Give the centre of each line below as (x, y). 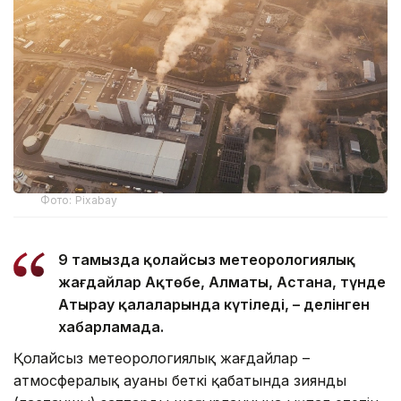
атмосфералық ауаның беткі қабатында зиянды (180, 380)
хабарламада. (111, 326)
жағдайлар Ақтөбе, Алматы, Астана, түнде (222, 282)
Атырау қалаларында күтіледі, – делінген (214, 304)
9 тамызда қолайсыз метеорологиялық (207, 259)
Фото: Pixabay (79, 200)
